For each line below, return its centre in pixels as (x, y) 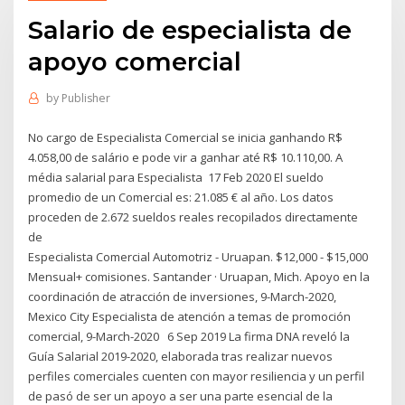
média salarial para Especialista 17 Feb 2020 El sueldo (176, 177)
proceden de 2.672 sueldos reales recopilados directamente (193, 217)
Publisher (85, 99)
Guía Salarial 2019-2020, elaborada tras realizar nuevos (181, 356)
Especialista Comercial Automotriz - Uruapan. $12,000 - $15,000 (198, 256)
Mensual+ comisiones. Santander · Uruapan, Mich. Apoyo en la (199, 276)
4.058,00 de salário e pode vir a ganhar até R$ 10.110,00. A (186, 157)
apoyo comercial (135, 61)
